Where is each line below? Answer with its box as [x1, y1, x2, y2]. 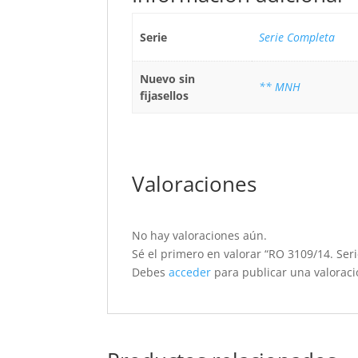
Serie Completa [258, 29, 335, 45]
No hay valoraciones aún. [132, 227, 268, 243]
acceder [169, 264, 212, 280]
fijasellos [139, 87, 189, 103]
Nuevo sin [139, 70, 195, 86]
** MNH [258, 78, 300, 94]
